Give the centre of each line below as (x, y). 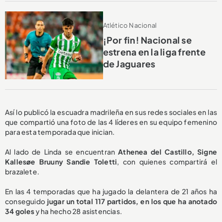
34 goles (20, 211)
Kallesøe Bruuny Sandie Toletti (61, 161)
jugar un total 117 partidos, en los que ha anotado (132, 201)
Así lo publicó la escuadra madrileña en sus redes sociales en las (111, 112)
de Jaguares (129, 63)
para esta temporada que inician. (60, 132)
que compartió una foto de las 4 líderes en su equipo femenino (111, 122)
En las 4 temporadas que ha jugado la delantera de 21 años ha (111, 191)
